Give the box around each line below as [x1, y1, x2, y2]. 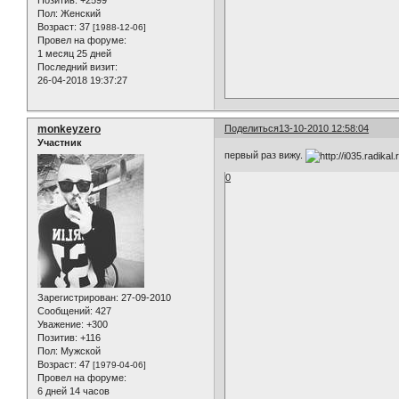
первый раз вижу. [224, 149, 306, 160]
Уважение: [37, 318, 84, 330]
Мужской [58, 345, 101, 356]
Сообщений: [37, 305, 93, 316]
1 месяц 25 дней [37, 48, 111, 60]
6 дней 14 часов [37, 385, 110, 396]
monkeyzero [37, 123, 101, 136]
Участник [37, 137, 82, 149]
